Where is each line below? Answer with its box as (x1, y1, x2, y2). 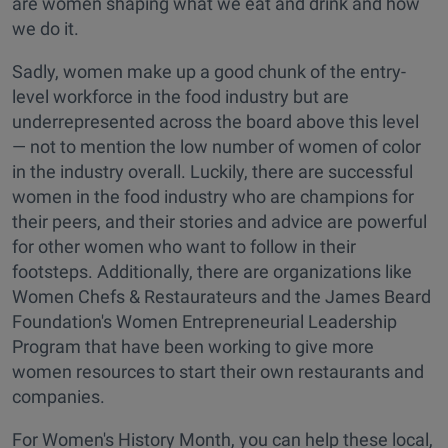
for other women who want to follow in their (12, 236, 356, 258)
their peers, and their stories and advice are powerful (12, 211, 427, 233)
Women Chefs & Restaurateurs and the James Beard (12, 286, 431, 308)
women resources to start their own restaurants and (12, 361, 424, 383)
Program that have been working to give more (12, 336, 374, 358)
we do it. (12, 18, 79, 40)
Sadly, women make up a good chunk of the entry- (12, 61, 406, 83)
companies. (12, 386, 105, 408)
